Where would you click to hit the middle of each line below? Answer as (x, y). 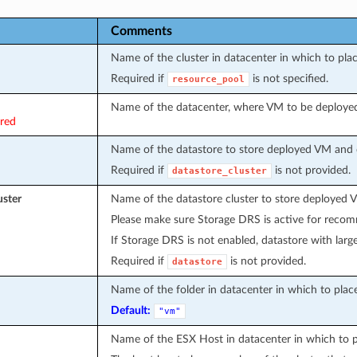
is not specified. (288, 78)
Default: (130, 310)
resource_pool (208, 79)
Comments (141, 31)
